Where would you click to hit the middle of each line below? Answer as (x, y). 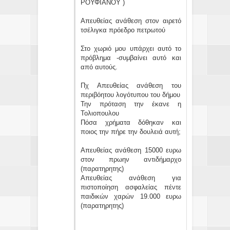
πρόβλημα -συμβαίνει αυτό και (131, 57)
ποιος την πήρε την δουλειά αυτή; (131, 131)
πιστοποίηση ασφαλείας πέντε (131, 187)
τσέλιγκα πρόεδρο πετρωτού (123, 30)
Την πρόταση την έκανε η (131, 104)
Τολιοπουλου (100, 113)
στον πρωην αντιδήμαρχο (131, 159)
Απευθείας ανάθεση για (131, 178)
